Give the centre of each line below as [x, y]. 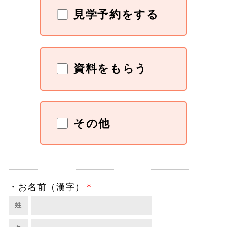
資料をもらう [110, 69]
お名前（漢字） [52, 187]
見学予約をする [116, 14]
